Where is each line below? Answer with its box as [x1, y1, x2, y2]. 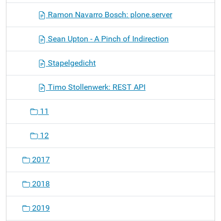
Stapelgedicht [46, 58, 96, 68]
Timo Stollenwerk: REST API [46, 82, 146, 92]
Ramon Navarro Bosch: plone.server [46, 10, 172, 19]
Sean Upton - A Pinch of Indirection [46, 34, 169, 43]
